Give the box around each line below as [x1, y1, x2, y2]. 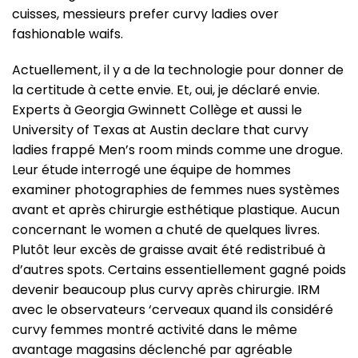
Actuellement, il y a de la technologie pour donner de [12, 60, 344, 79]
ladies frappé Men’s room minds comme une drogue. [12, 140, 343, 159]
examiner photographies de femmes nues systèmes [12, 180, 340, 199]
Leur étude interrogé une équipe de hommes [12, 160, 291, 179]
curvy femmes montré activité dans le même [12, 320, 297, 339]
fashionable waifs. [12, 24, 123, 43]
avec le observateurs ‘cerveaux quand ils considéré [12, 300, 333, 319]
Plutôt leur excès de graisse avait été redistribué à [12, 240, 325, 259]
